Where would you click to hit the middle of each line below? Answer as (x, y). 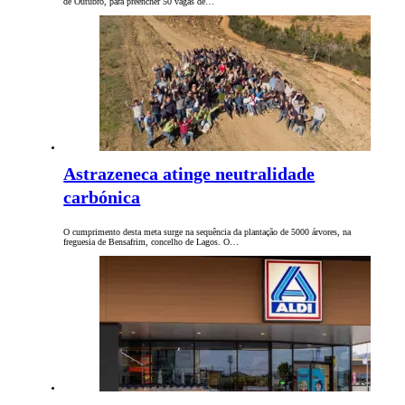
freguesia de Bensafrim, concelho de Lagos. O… (151, 242)
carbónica (102, 198)
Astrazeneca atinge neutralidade (189, 174)
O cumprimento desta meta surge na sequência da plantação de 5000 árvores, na (207, 232)
